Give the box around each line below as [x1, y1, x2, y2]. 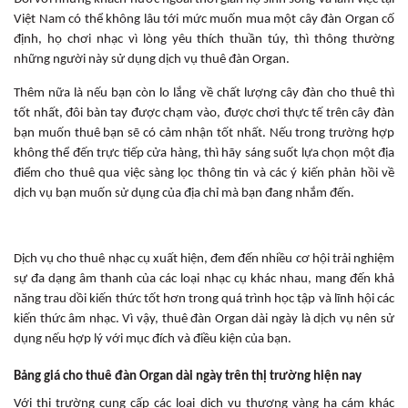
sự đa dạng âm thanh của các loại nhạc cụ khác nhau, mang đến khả [14, 271, 394, 286]
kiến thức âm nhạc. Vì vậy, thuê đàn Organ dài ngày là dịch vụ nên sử [14, 311, 394, 326]
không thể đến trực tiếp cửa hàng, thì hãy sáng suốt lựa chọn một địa [14, 146, 394, 160]
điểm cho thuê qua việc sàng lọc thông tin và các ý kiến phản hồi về [14, 166, 394, 180]
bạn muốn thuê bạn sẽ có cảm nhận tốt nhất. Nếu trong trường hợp [14, 126, 394, 140]
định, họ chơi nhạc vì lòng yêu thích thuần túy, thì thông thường [14, 32, 394, 46]
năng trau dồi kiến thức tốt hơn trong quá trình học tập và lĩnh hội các [14, 291, 394, 306]
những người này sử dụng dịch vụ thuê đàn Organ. [14, 52, 290, 66]
